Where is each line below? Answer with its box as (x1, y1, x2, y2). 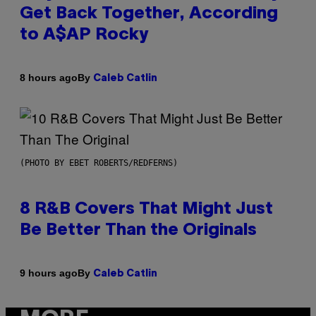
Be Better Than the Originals (20, 222, 257, 238)
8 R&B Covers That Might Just (20, 201, 273, 217)
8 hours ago (20, 72, 78, 84)
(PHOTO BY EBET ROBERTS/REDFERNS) (20, 157, 178, 168)
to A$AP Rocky (20, 27, 148, 43)
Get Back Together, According (20, 6, 278, 22)
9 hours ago (20, 267, 78, 279)
